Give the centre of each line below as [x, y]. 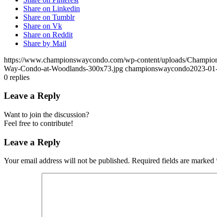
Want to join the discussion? [46, 115]
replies [20, 77]
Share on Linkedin [52, 8]
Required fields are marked [174, 161]
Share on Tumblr [49, 17]
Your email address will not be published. [67, 161]
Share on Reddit [48, 34]
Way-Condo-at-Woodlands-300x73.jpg [63, 68]
